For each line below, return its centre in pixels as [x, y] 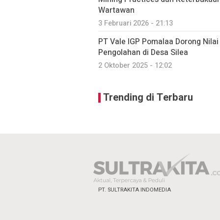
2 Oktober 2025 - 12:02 [135, 66]
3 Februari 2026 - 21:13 [136, 23]
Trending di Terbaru [148, 97]
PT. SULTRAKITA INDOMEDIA [135, 190]
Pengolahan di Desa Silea [143, 53]
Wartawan [116, 10]
